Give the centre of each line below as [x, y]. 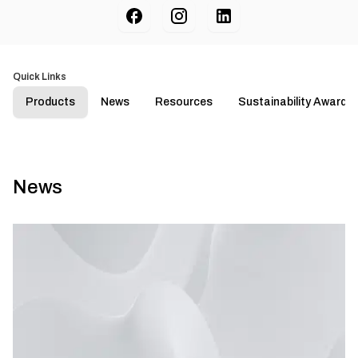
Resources [184, 102]
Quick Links [40, 77]
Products [50, 102]
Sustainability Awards [296, 102]
